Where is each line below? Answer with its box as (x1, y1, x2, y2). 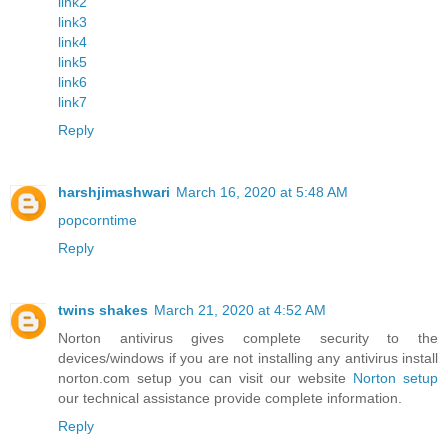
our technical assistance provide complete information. (58, 390, 402, 407)
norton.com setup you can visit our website (58, 370, 353, 387)
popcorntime (58, 212, 137, 229)
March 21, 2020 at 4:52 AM (154, 302, 326, 319)
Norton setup (353, 370, 438, 387)
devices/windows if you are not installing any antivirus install (58, 350, 438, 367)
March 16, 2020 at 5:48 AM (176, 184, 348, 201)
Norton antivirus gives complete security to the (58, 330, 438, 347)
